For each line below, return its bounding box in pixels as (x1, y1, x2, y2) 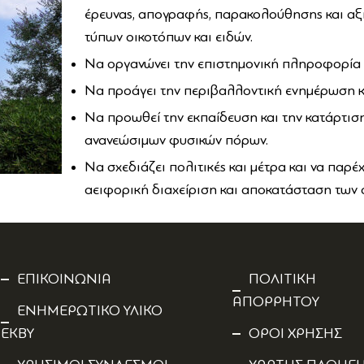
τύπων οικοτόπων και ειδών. (84, 30, 253, 45)
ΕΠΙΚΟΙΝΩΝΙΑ (17, 272, 111, 287)
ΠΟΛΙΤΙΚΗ (249, 272, 316, 287)
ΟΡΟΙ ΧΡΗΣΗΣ (249, 327, 342, 341)
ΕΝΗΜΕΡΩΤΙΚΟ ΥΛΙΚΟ (17, 304, 162, 318)
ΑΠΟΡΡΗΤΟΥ (232, 295, 319, 310)
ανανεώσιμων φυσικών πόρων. (84, 133, 269, 148)
